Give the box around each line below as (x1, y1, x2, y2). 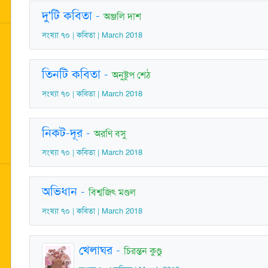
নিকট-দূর (42, 125, 83, 141)
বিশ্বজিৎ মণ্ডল (89, 186, 136, 199)
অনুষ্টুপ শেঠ (112, 69, 151, 81)
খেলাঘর (79, 242, 112, 258)
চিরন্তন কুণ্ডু (124, 245, 162, 257)
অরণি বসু (94, 127, 126, 140)
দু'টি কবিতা (42, 8, 92, 23)
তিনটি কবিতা (42, 66, 100, 82)
